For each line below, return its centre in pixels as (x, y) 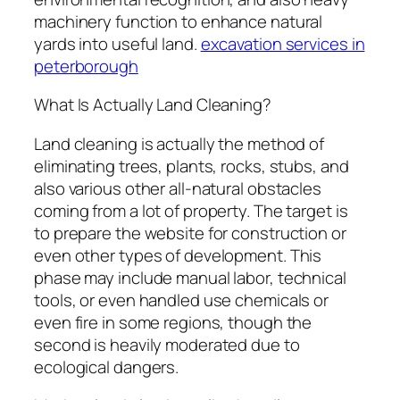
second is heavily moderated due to (167, 344)
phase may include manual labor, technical (190, 277)
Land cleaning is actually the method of (179, 143)
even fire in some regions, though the (173, 322)
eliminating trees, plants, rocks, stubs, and (192, 166)
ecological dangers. (107, 367)
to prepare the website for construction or (190, 233)
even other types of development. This (178, 255)
